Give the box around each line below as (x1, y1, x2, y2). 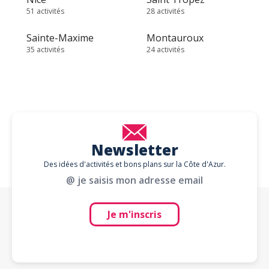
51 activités (26, 6, 64, 16)
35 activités (26, 44, 64, 55)
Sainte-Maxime (26, 31, 94, 44)
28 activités (147, 6, 184, 16)
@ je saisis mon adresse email (66, 174, 203, 187)
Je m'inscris (107, 208, 162, 221)
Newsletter (91, 139, 178, 160)
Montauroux (147, 31, 204, 44)
